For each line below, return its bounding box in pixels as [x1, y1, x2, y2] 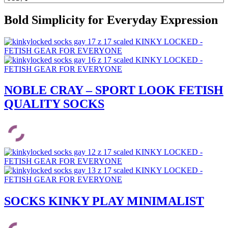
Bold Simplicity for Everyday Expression [4, 13, 218, 26]
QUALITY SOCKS [4, 97, 104, 111]
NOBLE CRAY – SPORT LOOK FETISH [4, 83, 223, 97]
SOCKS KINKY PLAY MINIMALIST [4, 194, 204, 208]
